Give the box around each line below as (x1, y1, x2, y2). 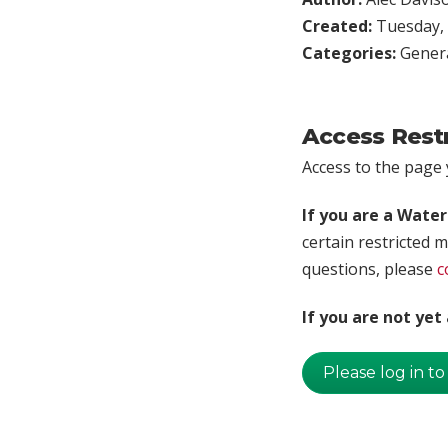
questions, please (302, 257, 437, 280)
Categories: (302, 41, 400, 64)
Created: (302, 14, 376, 37)
